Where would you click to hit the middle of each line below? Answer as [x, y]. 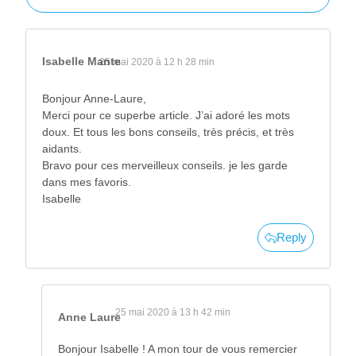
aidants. [62, 149]
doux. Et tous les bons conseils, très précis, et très [168, 132]
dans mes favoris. [87, 182]
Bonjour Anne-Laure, [94, 99]
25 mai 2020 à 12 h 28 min [157, 62]
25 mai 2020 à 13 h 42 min [173, 313]
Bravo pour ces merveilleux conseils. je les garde [165, 166]
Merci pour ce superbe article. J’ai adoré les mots [166, 116]
